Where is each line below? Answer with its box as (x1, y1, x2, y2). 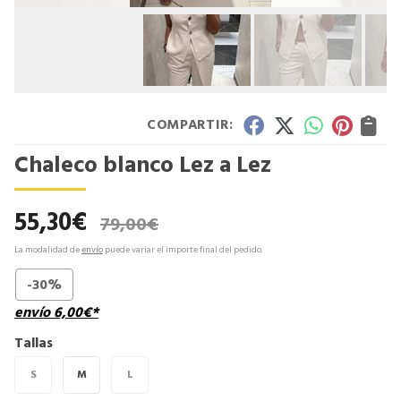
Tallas (14, 332, 53, 353)
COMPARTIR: (147, 114, 235, 134)
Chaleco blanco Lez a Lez (14, 149, 271, 181)
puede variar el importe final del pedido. (103, 243, 263, 256)
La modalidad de (14, 243, 81, 256)
